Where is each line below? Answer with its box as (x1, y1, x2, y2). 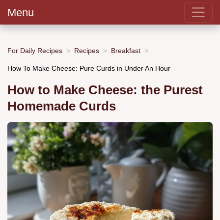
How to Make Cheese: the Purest (7, 83, 203, 97)
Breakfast (111, 46, 140, 55)
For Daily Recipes (7, 46, 62, 55)
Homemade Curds (7, 99, 116, 113)
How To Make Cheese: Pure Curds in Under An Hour (7, 64, 170, 72)
